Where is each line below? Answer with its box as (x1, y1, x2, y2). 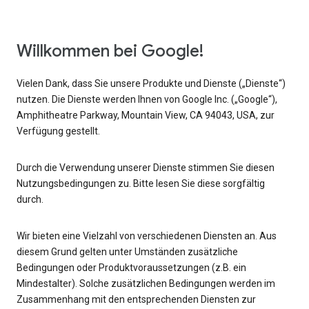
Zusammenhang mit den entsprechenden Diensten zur (17, 294, 256, 306)
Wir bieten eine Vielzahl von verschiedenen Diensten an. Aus (17, 230, 277, 242)
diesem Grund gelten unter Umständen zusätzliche (17, 246, 238, 258)
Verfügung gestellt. (17, 126, 100, 137)
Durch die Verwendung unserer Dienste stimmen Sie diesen (17, 162, 275, 174)
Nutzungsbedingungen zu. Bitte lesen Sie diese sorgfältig (17, 178, 265, 190)
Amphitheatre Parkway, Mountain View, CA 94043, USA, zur (17, 110, 275, 121)
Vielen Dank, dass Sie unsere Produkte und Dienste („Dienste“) (17, 78, 286, 90)
